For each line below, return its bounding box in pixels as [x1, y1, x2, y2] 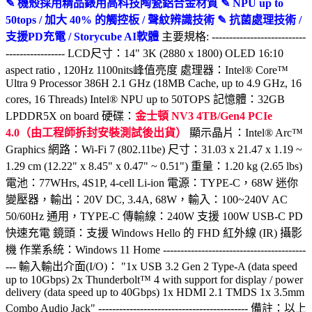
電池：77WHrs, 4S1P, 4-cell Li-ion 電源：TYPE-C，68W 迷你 [6, 176, 298, 189]
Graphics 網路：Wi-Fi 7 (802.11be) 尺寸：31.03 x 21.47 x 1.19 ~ [6, 143, 302, 155]
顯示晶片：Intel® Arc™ [187, 126, 303, 139]
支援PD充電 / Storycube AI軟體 [6, 30, 159, 42]
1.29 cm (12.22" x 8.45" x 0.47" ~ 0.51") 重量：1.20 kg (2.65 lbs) [6, 159, 302, 172]
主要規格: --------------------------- [159, 30, 306, 42]
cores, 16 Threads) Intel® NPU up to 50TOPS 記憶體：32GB [6, 93, 285, 105]
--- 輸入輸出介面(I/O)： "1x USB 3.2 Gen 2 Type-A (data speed [6, 260, 297, 272]
